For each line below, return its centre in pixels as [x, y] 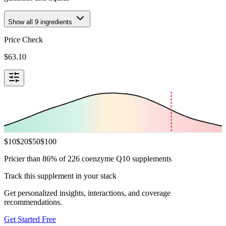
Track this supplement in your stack [60, 176]
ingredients [56, 22]
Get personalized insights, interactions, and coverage [87, 193]
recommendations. [33, 202]
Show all [21, 22]
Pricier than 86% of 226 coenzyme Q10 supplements [88, 158]
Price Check [23, 39]
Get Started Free [30, 219]
